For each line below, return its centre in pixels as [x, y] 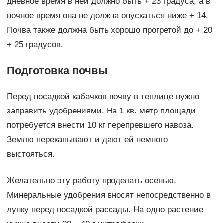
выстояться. [31, 154]
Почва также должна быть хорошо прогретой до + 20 [109, 30]
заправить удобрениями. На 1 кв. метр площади [101, 111]
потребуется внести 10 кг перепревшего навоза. [100, 125]
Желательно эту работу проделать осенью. [91, 181]
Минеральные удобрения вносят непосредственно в [109, 195]
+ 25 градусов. [35, 45]
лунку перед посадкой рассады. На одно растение [105, 210]
